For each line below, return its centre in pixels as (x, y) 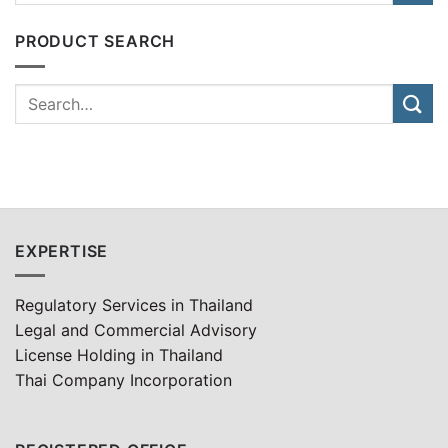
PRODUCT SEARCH (95, 41)
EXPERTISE (62, 250)
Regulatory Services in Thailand (134, 305)
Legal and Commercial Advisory (136, 330)
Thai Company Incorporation (123, 380)
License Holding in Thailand (119, 355)
